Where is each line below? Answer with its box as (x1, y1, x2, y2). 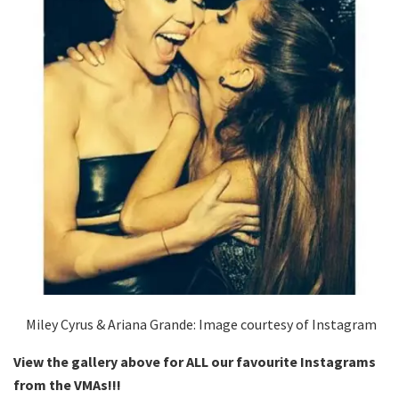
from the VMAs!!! (13, 375, 124, 394)
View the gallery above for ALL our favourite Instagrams (13, 352, 376, 370)
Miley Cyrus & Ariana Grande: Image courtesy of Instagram (22, 314, 377, 333)
